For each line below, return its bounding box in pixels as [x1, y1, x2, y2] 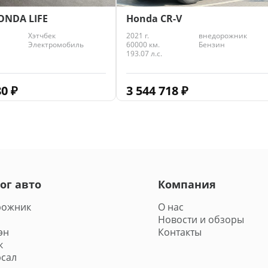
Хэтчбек [28, 31, 56, 40]
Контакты [158, 225, 202, 239]
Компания [158, 176, 216, 191]
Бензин [198, 39, 225, 49]
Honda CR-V [126, 11, 182, 25]
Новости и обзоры [158, 212, 244, 226]
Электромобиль [28, 39, 84, 49]
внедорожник [198, 31, 247, 40]
